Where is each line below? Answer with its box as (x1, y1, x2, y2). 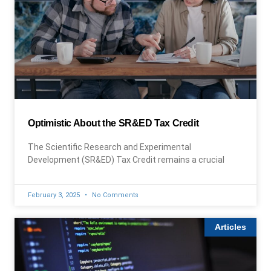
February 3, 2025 (28, 191, 82, 199)
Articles (215, 222, 247, 232)
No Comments (90, 191, 139, 199)
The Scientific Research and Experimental (28, 142, 191, 152)
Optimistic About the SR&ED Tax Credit (28, 118, 199, 128)
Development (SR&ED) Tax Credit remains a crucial (28, 155, 224, 165)
